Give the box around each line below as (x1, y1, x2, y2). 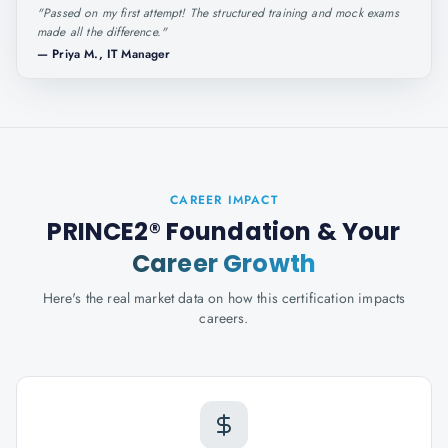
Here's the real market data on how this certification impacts (42, 288, 406, 308)
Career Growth (131, 247, 317, 280)
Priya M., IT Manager (52, 45, 171, 63)
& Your (311, 215, 401, 248)
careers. (199, 308, 249, 328)
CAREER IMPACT (170, 191, 278, 209)
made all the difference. (37, 23, 161, 41)
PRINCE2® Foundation (47, 215, 312, 248)
